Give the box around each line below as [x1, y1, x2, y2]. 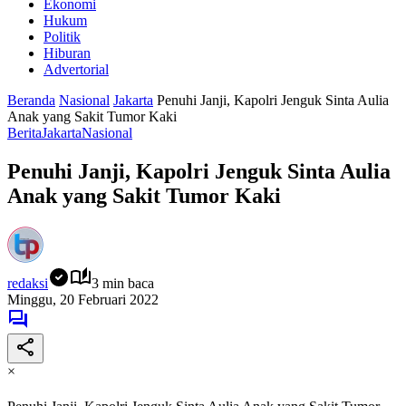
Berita [7, 125, 42, 140]
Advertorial [43, 62, 109, 77]
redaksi [7, 275, 48, 291]
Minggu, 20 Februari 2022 [7, 291, 159, 307]
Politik [43, 29, 81, 44]
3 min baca [92, 275, 154, 291]
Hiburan [43, 45, 91, 61]
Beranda [7, 92, 55, 108]
